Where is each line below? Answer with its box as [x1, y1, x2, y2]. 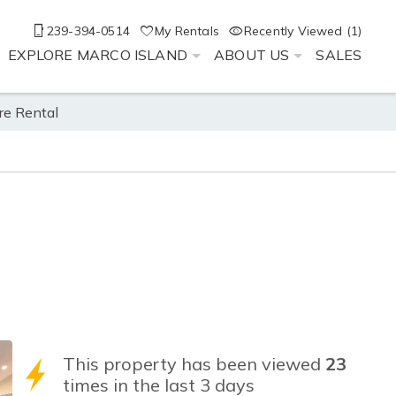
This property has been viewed [63, 353, 326, 376]
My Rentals [155, 22, 219, 39]
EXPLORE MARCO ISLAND [8, 45, 187, 64]
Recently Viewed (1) [243, 22, 362, 39]
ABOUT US [213, 45, 290, 64]
